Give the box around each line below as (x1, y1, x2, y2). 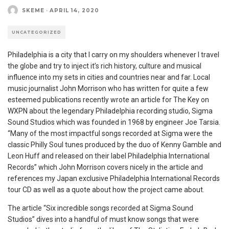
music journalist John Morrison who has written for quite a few (8, 84, 209, 93)
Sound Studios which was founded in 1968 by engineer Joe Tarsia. (8, 118, 220, 126)
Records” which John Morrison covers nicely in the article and (8, 163, 203, 171)
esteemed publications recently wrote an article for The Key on (8, 96, 209, 104)
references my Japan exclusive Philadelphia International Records (8, 174, 220, 182)
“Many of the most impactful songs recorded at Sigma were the (8, 129, 213, 138)
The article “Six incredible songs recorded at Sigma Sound (8, 204, 193, 212)
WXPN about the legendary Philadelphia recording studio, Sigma (8, 107, 213, 115)
